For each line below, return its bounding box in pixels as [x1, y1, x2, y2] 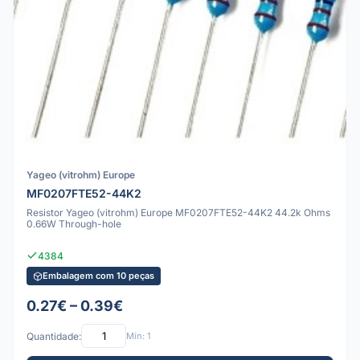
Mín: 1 [126, 329, 150, 342]
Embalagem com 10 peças [43, 270, 154, 282]
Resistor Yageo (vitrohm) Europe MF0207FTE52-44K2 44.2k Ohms [27, 206, 330, 219]
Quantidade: [27, 329, 81, 342]
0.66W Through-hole [27, 217, 121, 230]
